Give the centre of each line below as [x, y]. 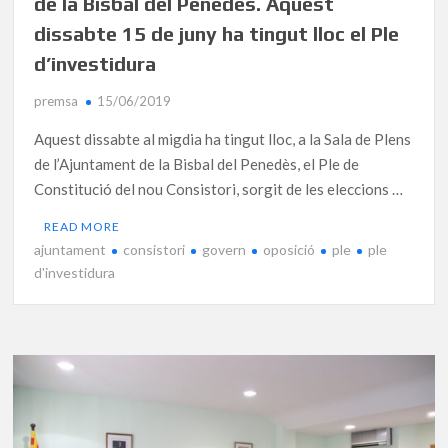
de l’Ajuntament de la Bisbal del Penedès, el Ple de [197, 163]
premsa [56, 100]
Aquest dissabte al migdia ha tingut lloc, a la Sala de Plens [223, 138]
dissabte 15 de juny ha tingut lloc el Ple [217, 33]
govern [224, 249]
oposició [289, 249]
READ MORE [82, 226]
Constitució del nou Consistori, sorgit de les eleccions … [219, 188]
